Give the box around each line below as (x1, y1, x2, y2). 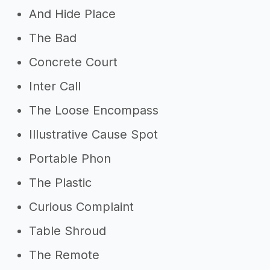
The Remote (29, 248, 99, 262)
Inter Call (29, 79, 81, 93)
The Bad (29, 31, 77, 45)
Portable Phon (29, 151, 111, 166)
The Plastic (29, 175, 92, 190)
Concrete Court (29, 55, 118, 69)
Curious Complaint (29, 199, 134, 214)
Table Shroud (29, 224, 106, 238)
